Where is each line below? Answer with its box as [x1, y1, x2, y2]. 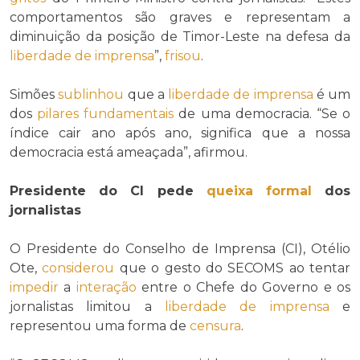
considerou [42, 260, 115, 276]
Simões [10, 87, 59, 103]
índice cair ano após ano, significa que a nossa [10, 125, 350, 141]
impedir [10, 280, 59, 296]
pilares [37, 106, 80, 122]
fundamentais [84, 106, 174, 122]
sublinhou [58, 87, 125, 103]
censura [190, 318, 241, 334]
